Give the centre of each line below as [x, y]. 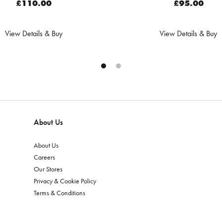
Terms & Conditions [59, 193]
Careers [44, 157]
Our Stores [48, 169]
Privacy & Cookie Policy [65, 181]
